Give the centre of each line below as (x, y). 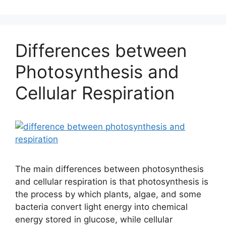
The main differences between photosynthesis (109, 169)
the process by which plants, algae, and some (108, 194)
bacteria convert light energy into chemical (101, 207)
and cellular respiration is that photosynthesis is (112, 182)
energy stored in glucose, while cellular (94, 219)
